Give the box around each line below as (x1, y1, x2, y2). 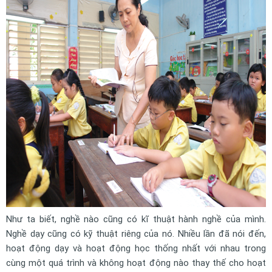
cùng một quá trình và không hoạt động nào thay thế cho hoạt (6, 257, 266, 268)
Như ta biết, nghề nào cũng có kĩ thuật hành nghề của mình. (6, 214, 266, 225)
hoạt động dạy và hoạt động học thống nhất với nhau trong (6, 243, 266, 254)
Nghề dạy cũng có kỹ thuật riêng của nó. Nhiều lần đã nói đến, (6, 228, 266, 239)
